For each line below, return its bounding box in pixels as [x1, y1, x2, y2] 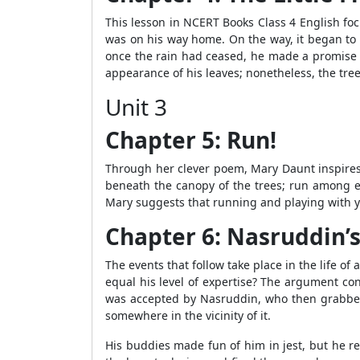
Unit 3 [105, 92, 167, 122]
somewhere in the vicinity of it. [105, 308, 271, 323]
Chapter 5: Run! [105, 125, 276, 155]
